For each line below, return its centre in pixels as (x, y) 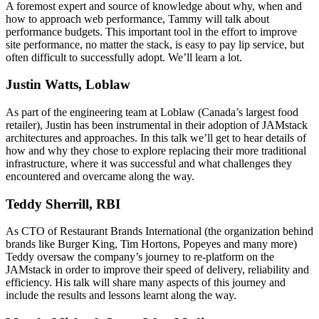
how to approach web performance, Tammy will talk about (137, 19)
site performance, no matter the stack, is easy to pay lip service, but (155, 44)
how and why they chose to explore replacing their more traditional (156, 150)
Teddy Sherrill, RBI (63, 204)
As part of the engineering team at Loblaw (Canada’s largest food (152, 112)
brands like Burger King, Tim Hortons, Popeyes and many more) (151, 244)
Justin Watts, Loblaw (68, 85)
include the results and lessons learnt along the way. (121, 296)
